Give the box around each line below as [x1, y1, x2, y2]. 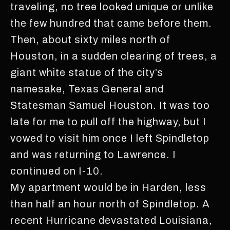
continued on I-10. [10, 165, 103, 177]
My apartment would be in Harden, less [10, 181, 206, 193]
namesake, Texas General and [10, 83, 164, 94]
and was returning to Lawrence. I [10, 148, 176, 160]
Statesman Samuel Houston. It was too [10, 99, 210, 111]
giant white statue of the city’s [10, 66, 163, 78]
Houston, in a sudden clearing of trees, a [10, 50, 217, 62]
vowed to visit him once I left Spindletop [10, 132, 209, 144]
